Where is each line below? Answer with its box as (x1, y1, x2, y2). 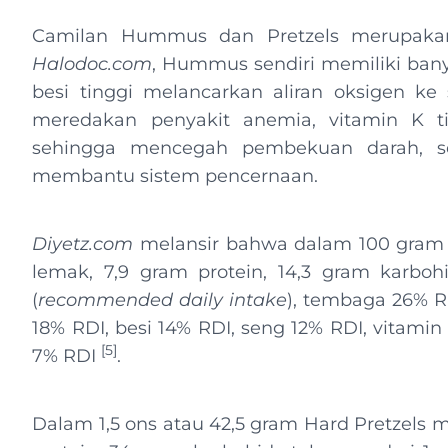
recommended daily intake (38, 289, 288, 311)
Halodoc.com (32, 53, 153, 75)
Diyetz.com (32, 233, 134, 255)
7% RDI (32, 345, 102, 367)
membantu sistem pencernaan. (32, 165, 329, 187)
